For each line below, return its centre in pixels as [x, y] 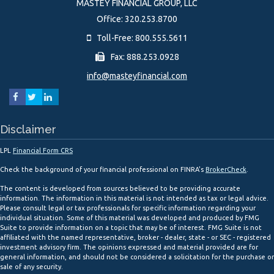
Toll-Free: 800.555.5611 [142, 38]
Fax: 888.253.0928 [145, 57]
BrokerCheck [226, 169]
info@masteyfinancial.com [137, 76]
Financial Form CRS [43, 150]
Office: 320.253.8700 [137, 19]
